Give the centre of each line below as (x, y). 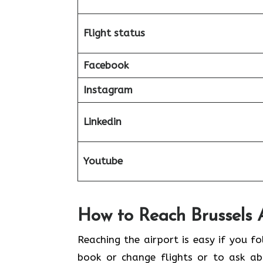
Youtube (103, 161)
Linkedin (102, 122)
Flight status (114, 33)
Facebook (106, 65)
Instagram (108, 90)
